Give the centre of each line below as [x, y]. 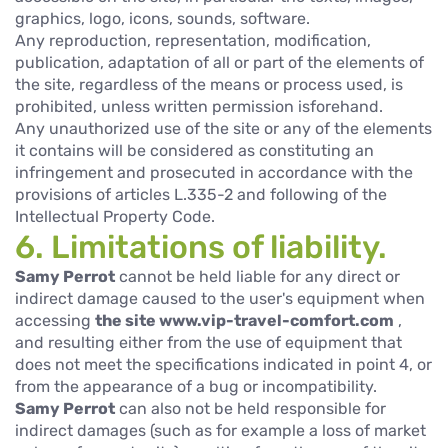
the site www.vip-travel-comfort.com [244, 320]
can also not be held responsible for [250, 408]
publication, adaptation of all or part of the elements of [219, 62]
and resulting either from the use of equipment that [208, 342]
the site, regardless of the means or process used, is [209, 84]
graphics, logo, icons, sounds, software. [162, 18]
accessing [55, 320]
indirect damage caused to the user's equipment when [220, 298]
